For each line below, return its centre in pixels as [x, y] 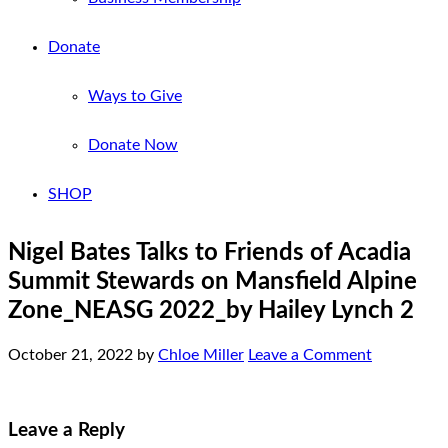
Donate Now [133, 145]
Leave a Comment [310, 354]
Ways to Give [135, 96]
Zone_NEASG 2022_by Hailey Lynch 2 [211, 310]
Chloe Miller [201, 354]
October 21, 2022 [70, 354]
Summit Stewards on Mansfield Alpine [212, 281]
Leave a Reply [66, 430]
